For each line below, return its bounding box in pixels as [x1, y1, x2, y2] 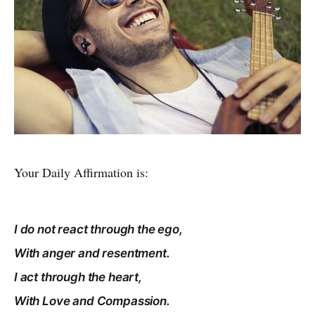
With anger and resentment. [14, 246, 170, 261]
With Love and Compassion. [14, 294, 170, 309]
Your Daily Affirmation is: [14, 164, 148, 181]
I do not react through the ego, [14, 222, 183, 237]
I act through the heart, [14, 270, 142, 285]
